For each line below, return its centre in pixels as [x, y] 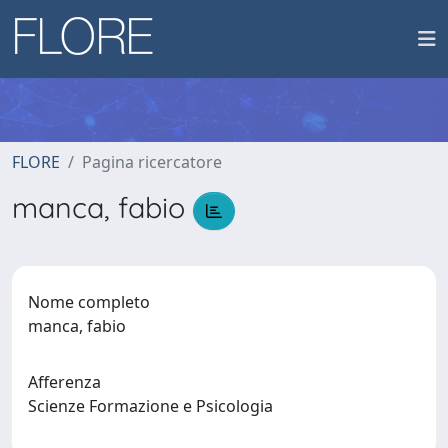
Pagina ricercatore [152, 162]
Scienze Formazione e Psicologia [154, 405]
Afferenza [64, 381]
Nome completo [89, 301]
